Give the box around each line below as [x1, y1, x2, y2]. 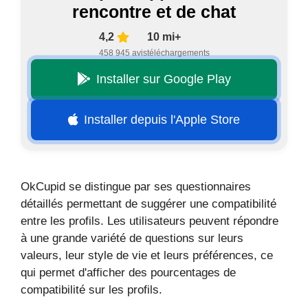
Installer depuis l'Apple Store [84, 112, 240, 126]
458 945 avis [98, 47, 147, 58]
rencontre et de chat [72, 1, 236, 21]
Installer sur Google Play [96, 71, 231, 86]
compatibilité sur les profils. [21, 283, 162, 296]
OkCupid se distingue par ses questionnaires [21, 179, 251, 193]
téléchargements [146, 47, 210, 58]
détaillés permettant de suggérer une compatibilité [21, 197, 276, 210]
